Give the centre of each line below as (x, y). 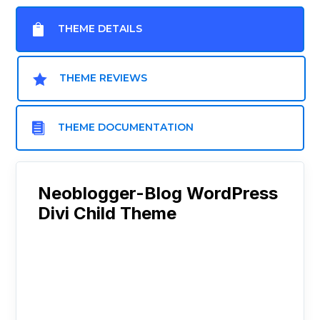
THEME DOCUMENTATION (126, 127)
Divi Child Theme (107, 214)
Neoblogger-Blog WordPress (158, 194)
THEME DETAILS (100, 29)
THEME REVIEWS (104, 78)
